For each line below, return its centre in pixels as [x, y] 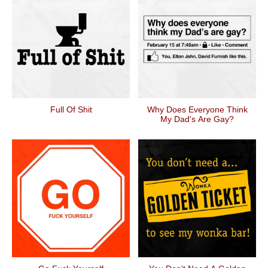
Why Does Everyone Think [197, 109]
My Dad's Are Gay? [197, 119]
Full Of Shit [71, 109]
